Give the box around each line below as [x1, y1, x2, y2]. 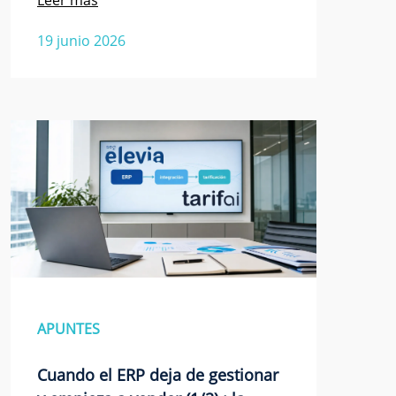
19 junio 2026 [37, 30, 126, 50]
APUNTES [37, 319, 100, 339]
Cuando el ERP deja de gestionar [37, 364, 278, 386]
